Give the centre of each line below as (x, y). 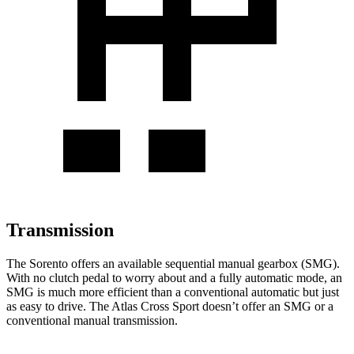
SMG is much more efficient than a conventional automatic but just (173, 292)
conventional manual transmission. (92, 320)
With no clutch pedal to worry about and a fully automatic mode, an (174, 277)
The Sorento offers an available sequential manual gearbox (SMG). (173, 263)
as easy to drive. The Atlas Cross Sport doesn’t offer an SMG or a (170, 306)
